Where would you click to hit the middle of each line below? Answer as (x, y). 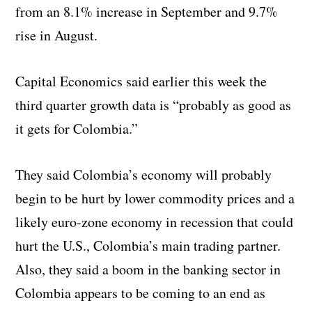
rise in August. (57, 35)
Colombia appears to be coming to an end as (141, 292)
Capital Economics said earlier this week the (141, 81)
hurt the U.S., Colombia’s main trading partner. (148, 245)
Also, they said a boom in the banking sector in (148, 269)
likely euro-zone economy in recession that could (155, 221)
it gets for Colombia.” (77, 128)
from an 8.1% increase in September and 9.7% (147, 11)
